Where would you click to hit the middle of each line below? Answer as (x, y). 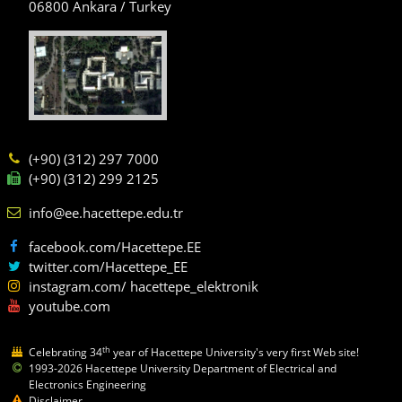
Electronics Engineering (87, 385)
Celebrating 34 (66, 353)
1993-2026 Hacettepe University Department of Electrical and (183, 369)
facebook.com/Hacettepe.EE (115, 247)
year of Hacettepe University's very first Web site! (235, 353)
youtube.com (70, 306)
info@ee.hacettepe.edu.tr (106, 213)
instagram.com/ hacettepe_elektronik (144, 287)
